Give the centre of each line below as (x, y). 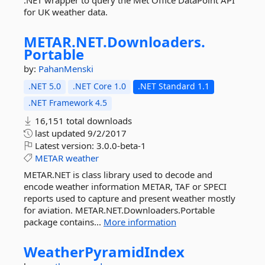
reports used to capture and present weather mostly (130, 198)
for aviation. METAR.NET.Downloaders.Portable (119, 210)
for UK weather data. (66, 12)
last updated (60, 133)
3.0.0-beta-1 (121, 146)
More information (140, 222)
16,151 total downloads (82, 121)
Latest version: (64, 146)
